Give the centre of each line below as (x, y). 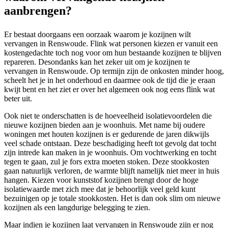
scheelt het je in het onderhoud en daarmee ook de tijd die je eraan (110, 80)
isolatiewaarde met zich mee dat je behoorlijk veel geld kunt (100, 189)
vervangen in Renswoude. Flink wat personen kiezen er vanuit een (111, 44)
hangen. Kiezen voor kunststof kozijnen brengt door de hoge (101, 180)
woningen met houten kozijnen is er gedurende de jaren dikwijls (107, 134)
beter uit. (18, 99)
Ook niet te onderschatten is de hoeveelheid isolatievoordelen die (108, 116)
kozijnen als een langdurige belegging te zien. (77, 208)
